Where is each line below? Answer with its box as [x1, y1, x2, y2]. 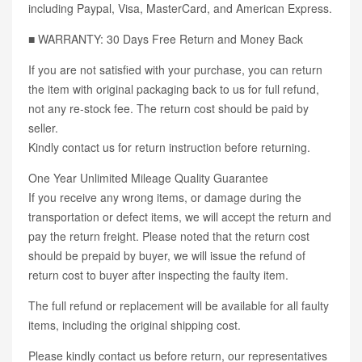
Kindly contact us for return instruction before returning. [28, 139, 310, 156]
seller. [28, 120, 58, 137]
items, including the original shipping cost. [28, 317, 241, 334]
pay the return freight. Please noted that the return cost [28, 228, 309, 245]
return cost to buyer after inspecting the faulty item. [28, 267, 288, 284]
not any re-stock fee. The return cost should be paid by [28, 100, 309, 117]
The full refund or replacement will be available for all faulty [28, 297, 329, 314]
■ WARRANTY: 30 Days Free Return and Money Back [28, 31, 303, 48]
